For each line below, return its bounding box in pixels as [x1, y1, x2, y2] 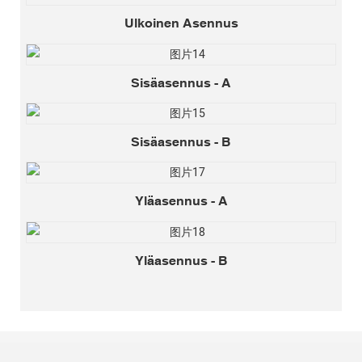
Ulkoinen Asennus [124, 15, 238, 31]
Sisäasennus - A [131, 74, 231, 90]
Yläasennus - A [134, 193, 228, 208]
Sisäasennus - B [131, 134, 231, 149]
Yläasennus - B [134, 252, 228, 267]
